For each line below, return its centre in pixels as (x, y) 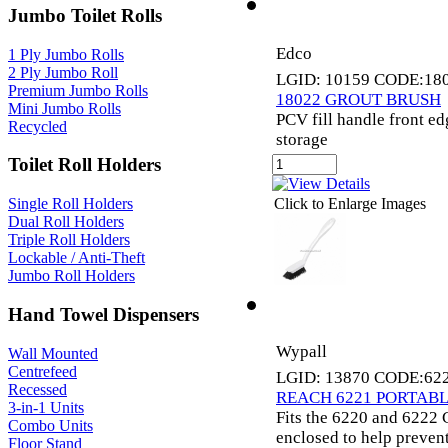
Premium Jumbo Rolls (78, 90)
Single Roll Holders (70, 204)
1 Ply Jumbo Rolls (66, 54)
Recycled (37, 126)
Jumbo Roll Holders (71, 276)
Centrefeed (42, 371)
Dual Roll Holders (66, 222)
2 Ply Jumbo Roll (63, 72)
